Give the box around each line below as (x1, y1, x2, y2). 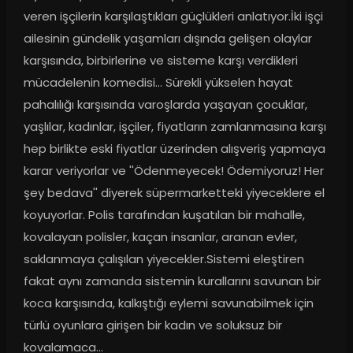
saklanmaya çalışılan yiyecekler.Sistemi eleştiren (23, 251, 304, 268)
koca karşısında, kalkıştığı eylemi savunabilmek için (23, 295, 314, 312)
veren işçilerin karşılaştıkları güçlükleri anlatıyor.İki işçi (23, 8, 323, 25)
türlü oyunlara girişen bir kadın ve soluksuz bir (23, 317, 282, 334)
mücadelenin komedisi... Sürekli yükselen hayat (23, 74, 293, 91)
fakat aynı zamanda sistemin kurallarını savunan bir (23, 273, 321, 290)
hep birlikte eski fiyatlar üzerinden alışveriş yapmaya (23, 140, 325, 158)
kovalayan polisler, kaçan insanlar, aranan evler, (23, 229, 297, 246)
